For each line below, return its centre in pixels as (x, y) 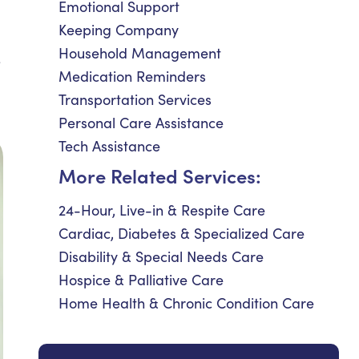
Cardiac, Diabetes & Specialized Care (182, 233)
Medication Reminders (132, 76)
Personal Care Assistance (141, 123)
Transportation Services (135, 99)
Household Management (140, 53)
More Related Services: (160, 175)
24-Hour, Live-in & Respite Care (162, 210)
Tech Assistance (109, 146)
